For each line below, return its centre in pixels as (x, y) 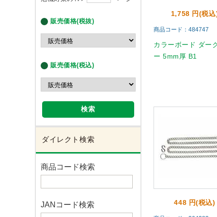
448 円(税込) (195, 202)
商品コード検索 (68, 167)
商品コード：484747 (181, 30)
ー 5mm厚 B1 (176, 56)
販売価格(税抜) (72, 21)
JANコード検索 (68, 205)
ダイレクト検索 (68, 139)
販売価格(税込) (72, 65)
